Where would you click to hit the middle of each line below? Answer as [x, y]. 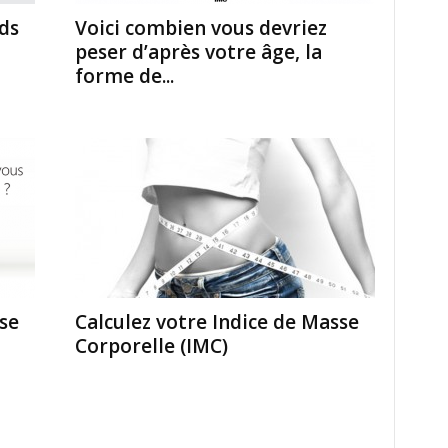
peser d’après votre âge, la [198, 52]
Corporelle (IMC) [151, 346]
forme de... [124, 76]
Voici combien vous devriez [200, 28]
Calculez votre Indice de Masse [216, 322]
